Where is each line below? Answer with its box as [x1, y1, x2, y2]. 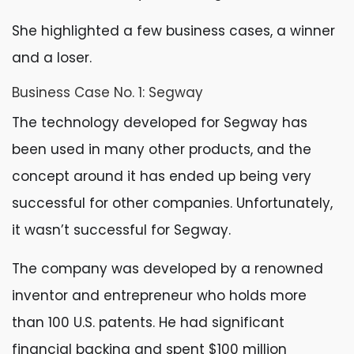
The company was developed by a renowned [12, 259, 323, 278]
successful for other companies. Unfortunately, [12, 194, 333, 213]
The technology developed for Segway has [12, 113, 307, 132]
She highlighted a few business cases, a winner [12, 21, 335, 40]
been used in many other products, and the [12, 140, 311, 159]
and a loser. [12, 48, 92, 67]
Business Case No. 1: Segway [12, 83, 203, 102]
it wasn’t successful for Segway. [12, 220, 231, 239]
